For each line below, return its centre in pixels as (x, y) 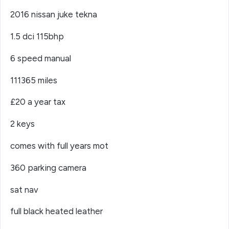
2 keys (23, 124)
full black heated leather (57, 211)
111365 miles (34, 80)
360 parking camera (49, 167)
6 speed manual (41, 58)
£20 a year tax (38, 102)
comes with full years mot (60, 146)
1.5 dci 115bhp (37, 37)
